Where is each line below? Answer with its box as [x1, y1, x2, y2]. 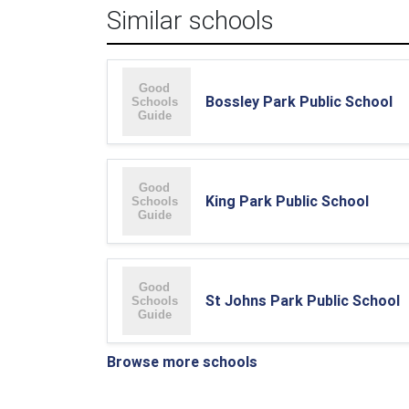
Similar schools [107, 5, 274, 36]
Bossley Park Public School [205, 92, 393, 110]
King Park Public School [205, 192, 369, 210]
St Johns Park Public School [205, 291, 400, 309]
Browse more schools [107, 352, 257, 371]
